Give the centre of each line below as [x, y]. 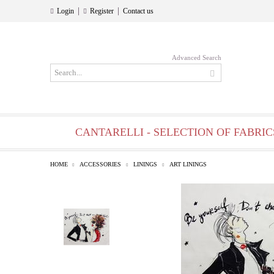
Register [102, 11]
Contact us [138, 11]
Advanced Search [197, 57]
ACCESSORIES [100, 164]
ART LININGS [188, 164]
